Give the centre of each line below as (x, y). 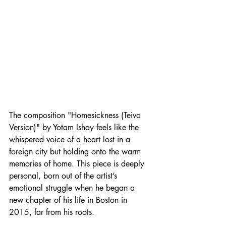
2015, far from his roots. (52, 212)
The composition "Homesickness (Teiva (76, 115)
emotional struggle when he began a (73, 188)
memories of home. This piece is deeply (78, 164)
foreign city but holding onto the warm (76, 152)
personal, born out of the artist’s (64, 176)
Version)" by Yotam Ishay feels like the (75, 127)
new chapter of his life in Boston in (69, 200)
